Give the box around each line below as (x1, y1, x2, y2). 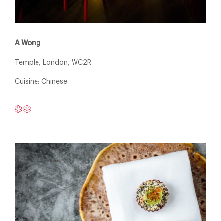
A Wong (15, 39, 40, 47)
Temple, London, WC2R (15, 59, 91, 66)
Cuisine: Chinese (15, 78, 67, 85)
